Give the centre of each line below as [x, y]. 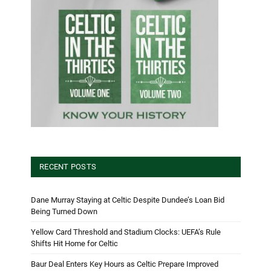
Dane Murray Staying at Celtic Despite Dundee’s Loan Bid [128, 200]
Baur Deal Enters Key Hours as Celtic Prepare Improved [125, 264]
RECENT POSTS [68, 166]
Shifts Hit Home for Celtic [74, 243]
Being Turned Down [64, 211]
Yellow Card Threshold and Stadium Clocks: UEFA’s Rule [126, 232]
